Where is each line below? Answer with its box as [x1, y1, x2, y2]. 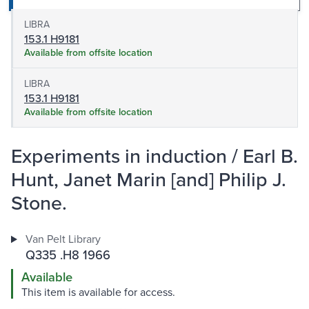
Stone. [11, 188, 67, 217]
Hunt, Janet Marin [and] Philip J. [11, 165, 286, 194]
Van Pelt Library [25, 231, 101, 247]
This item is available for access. [21, 284, 175, 300]
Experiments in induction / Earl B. [11, 141, 298, 170]
